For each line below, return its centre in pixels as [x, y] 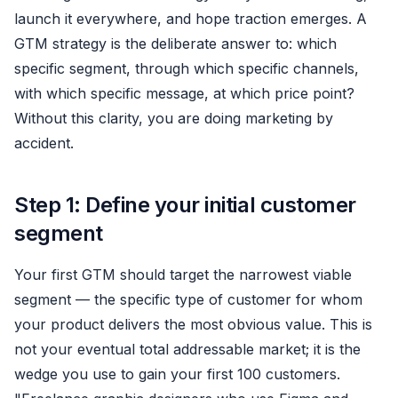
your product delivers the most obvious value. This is [193, 324]
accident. [44, 143]
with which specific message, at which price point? [184, 93]
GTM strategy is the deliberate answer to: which [175, 44]
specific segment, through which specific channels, [187, 68]
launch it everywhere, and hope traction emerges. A [191, 19]
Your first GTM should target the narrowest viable [183, 275]
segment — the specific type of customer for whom [188, 299]
